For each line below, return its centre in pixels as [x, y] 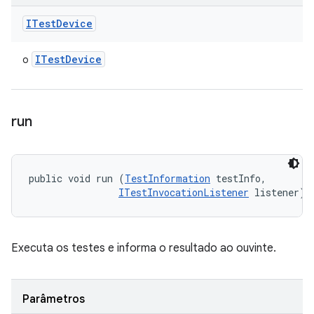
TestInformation [168, 178]
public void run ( [77, 178]
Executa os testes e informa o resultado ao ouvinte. [144, 248]
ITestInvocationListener [184, 192]
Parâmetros [54, 299]
